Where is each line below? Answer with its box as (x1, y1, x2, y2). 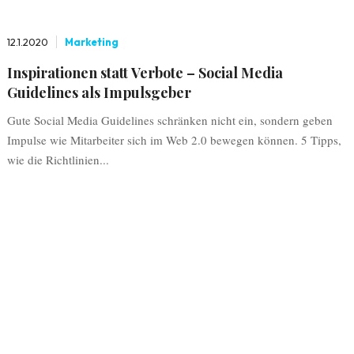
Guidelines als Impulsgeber (6, 83, 191, 102)
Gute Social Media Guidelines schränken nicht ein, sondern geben (6, 112, 333, 128)
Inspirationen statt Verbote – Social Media (6, 63, 283, 82)
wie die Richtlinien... (6, 152, 109, 168)
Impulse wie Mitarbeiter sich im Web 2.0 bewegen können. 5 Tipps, (6, 132, 341, 148)
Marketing (64, 36, 119, 48)
